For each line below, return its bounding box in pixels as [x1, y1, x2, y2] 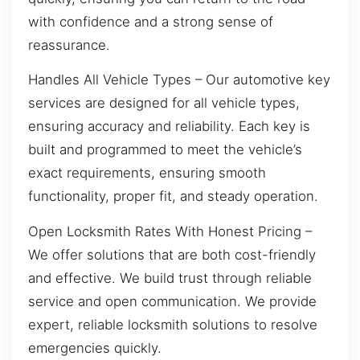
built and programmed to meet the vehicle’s [28, 141, 302, 158]
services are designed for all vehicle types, [28, 95, 300, 112]
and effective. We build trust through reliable [28, 269, 312, 286]
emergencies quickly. [28, 339, 162, 356]
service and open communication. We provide [28, 292, 317, 309]
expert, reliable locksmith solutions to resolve [28, 316, 317, 333]
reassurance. [28, 36, 110, 53]
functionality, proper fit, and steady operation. [28, 188, 318, 205]
